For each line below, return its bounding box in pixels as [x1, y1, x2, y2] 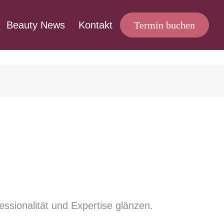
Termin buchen [134, 19, 195, 30]
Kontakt [78, 19, 113, 30]
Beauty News [6, 19, 65, 30]
